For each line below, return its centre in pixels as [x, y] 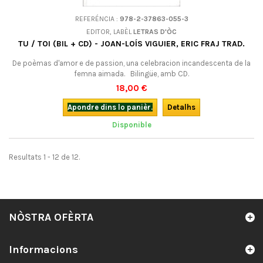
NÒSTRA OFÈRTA [51, 217]
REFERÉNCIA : [97, 19]
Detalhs [181, 107]
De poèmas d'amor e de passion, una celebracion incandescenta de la [131, 63]
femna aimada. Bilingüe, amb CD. [131, 74]
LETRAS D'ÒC [155, 32]
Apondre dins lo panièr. [110, 107]
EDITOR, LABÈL [110, 32]
